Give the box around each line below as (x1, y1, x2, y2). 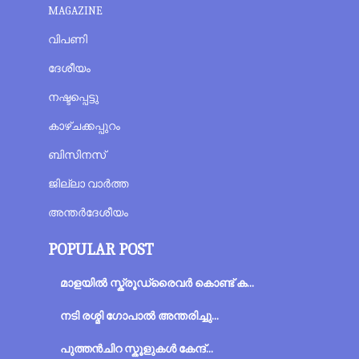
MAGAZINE (47, 4, 103, 18)
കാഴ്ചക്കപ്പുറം (47, 119, 120, 133)
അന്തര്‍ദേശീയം (47, 206, 128, 220)
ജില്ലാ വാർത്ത (47, 177, 128, 191)
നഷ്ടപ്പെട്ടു (47, 91, 99, 104)
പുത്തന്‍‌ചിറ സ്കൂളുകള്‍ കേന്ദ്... (59, 342, 213, 356)
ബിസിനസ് (47, 148, 106, 162)
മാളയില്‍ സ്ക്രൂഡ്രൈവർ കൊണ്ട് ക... (59, 276, 254, 290)
